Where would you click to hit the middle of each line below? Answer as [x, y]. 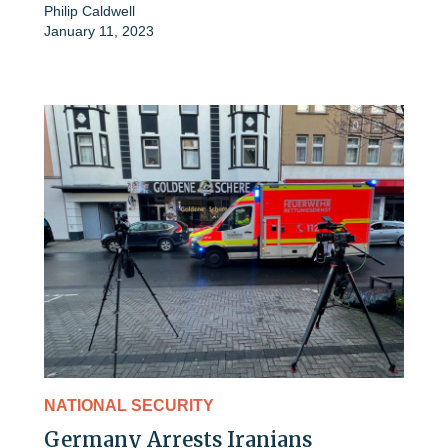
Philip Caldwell [89, 10]
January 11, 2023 [99, 30]
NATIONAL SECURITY [129, 406]
